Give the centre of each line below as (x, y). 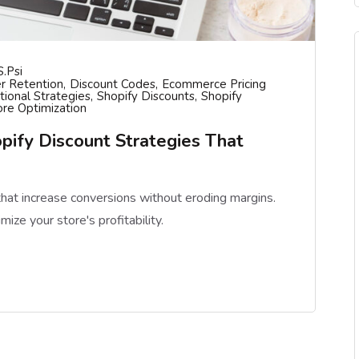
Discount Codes (113, 84)
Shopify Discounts (146, 96)
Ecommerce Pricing (214, 84)
